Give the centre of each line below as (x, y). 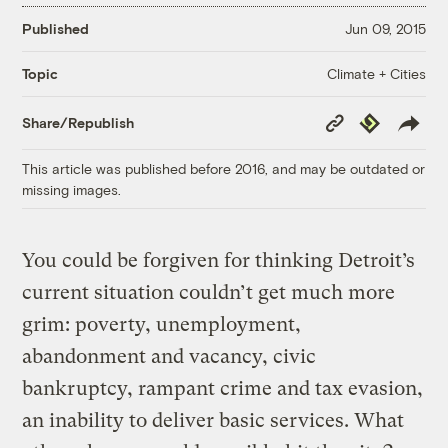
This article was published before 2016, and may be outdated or (224, 168)
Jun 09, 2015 (385, 29)
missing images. (72, 189)
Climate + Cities (376, 73)
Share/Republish (78, 123)
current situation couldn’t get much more (209, 292)
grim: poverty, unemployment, (162, 324)
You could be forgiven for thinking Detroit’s (219, 260)
